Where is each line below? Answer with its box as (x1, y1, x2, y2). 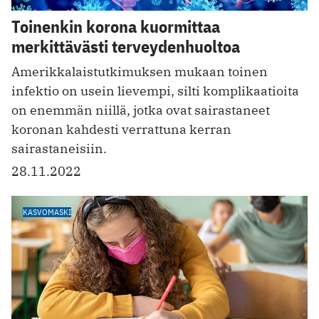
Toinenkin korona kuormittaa (11, 14, 220, 38)
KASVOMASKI (23, 206, 71, 217)
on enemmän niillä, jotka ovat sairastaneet (11, 101, 270, 118)
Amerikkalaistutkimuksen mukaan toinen (11, 63, 268, 80)
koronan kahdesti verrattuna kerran (11, 120, 231, 137)
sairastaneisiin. (11, 140, 107, 157)
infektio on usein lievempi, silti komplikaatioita (11, 82, 299, 99)
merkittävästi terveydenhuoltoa (11, 34, 240, 58)
